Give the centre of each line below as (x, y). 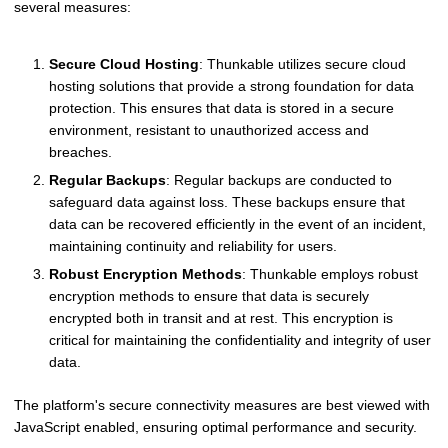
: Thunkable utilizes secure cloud (302, 64)
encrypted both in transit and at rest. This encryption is (221, 318)
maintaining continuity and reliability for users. (193, 246)
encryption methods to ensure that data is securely (209, 296)
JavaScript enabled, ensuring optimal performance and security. (215, 427)
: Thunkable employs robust (330, 274)
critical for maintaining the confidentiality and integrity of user (240, 340)
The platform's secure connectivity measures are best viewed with (222, 405)
